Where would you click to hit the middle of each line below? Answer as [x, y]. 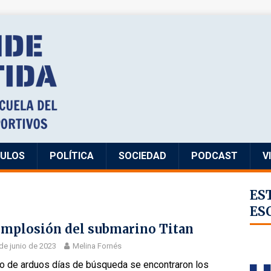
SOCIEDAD [142, 156]
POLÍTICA [72, 156]
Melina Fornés [97, 246]
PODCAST [214, 156]
